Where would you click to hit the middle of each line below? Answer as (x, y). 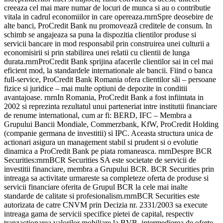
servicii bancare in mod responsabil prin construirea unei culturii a (107, 44)
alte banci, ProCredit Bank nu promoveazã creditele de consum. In (108, 26)
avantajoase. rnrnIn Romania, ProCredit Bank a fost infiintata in (104, 98)
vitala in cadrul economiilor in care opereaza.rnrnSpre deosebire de (109, 17)
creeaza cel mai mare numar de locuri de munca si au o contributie (107, 8)
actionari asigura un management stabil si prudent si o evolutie (101, 142)
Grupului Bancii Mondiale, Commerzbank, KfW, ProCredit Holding (111, 124)
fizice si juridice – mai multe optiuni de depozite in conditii (96, 89)
